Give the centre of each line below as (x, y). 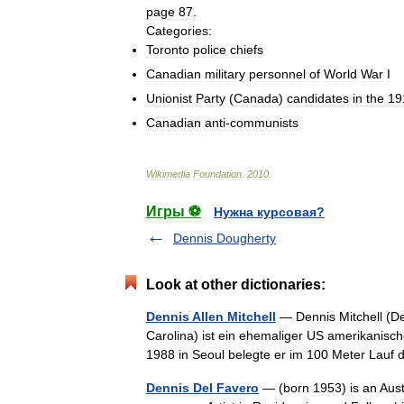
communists (264, 122)
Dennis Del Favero (202, 387)
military (225, 73)
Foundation (217, 174)
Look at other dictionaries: (236, 284)
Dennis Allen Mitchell (211, 316)
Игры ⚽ (174, 211)
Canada (256, 98)
